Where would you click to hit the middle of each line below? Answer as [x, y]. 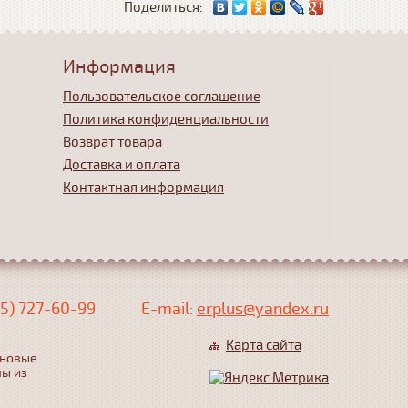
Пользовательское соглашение [162, 97]
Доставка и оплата [122, 165]
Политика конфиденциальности [166, 119]
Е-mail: [169, 309]
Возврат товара [112, 142]
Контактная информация [143, 188]
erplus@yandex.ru [263, 309]
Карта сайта [264, 345]
